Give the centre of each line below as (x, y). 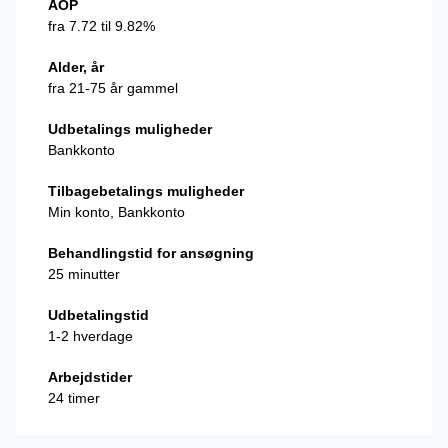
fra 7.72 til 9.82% (101, 26)
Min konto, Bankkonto (116, 212)
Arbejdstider (90, 377)
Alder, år (76, 67)
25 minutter (84, 274)
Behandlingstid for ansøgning (151, 253)
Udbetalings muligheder (130, 129)
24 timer (74, 398)
